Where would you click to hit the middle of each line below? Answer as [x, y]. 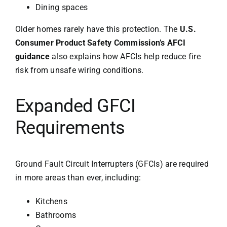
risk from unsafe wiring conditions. [79, 70]
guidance [32, 57]
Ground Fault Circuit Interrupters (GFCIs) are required [112, 164]
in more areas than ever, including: [78, 178]
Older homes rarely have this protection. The [97, 29]
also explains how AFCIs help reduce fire [125, 57]
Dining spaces [62, 8]
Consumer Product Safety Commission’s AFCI [100, 43]
